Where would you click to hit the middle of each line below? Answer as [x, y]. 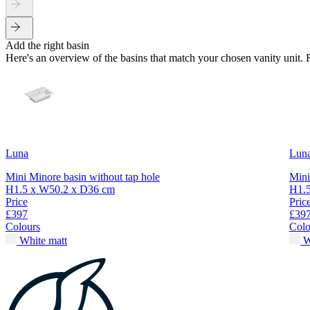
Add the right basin [47, 46]
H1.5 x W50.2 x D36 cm [60, 190]
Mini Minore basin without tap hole [83, 177]
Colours [23, 227]
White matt [43, 241]
